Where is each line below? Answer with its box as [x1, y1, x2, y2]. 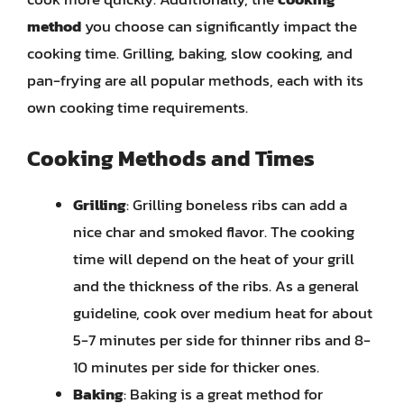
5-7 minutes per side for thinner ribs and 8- [73, 328, 371, 352]
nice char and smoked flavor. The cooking [73, 220, 354, 243]
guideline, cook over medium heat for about [73, 301, 372, 325]
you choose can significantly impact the [81, 14, 357, 38]
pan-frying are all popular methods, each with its [27, 68, 363, 92]
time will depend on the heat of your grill [73, 247, 354, 271]
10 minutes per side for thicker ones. [73, 355, 319, 379]
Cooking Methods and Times [27, 142, 315, 174]
